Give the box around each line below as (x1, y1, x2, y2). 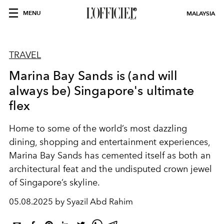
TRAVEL (9, 49, 41, 60)
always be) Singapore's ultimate (9, 83, 194, 98)
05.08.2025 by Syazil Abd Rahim (9, 196, 133, 206)
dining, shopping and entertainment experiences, (9, 136, 210, 147)
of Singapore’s (9, 177, 69, 188)
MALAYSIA (186, 9, 215, 17)
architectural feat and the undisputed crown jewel (9, 163, 212, 174)
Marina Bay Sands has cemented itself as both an (9, 150, 210, 161)
